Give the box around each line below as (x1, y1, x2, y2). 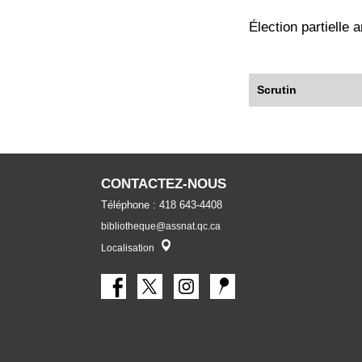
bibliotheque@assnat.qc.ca (101, 221, 221, 233)
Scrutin (256, 82, 297, 96)
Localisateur (170, 241, 225, 253)
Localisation (101, 242, 154, 255)
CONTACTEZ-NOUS (101, 176, 226, 192)
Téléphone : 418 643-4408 (101, 199, 222, 212)
